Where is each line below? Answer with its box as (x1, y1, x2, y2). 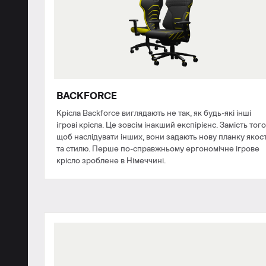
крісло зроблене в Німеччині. (56, 156, 166, 165)
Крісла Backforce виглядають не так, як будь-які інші (56, 109, 251, 118)
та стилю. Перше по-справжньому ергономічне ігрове (56, 144, 259, 153)
